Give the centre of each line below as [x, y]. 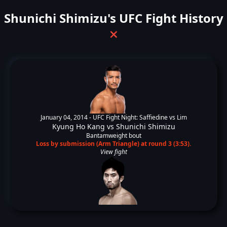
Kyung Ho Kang [78, 126]
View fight [113, 152]
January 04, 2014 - [66, 117]
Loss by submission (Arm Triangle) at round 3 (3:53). [113, 144]
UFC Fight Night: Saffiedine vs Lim [140, 117]
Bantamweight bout [113, 136]
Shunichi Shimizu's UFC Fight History [113, 18]
